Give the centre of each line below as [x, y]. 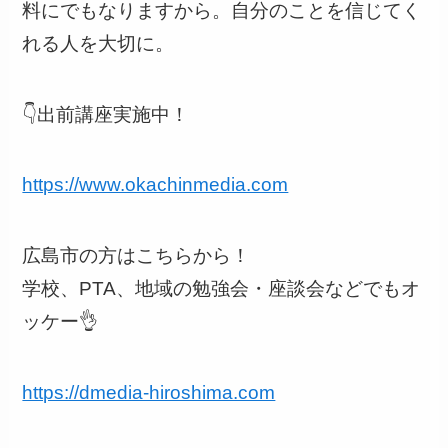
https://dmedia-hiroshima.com [149, 392]
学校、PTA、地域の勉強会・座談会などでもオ [221, 288]
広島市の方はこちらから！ [136, 255]
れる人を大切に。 [98, 44]
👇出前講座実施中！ [106, 114]
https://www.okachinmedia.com [155, 185]
